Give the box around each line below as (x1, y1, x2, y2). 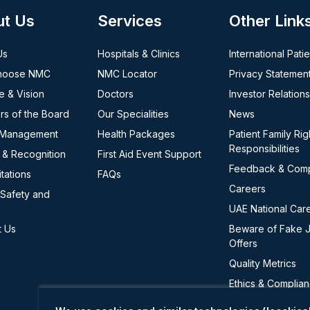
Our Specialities (97, 108, 169, 120)
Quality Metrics (228, 257, 296, 269)
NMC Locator (97, 68, 157, 80)
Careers (228, 183, 266, 194)
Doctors (97, 88, 134, 100)
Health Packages (97, 128, 175, 140)
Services (97, 12, 162, 30)
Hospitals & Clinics (97, 48, 180, 60)
